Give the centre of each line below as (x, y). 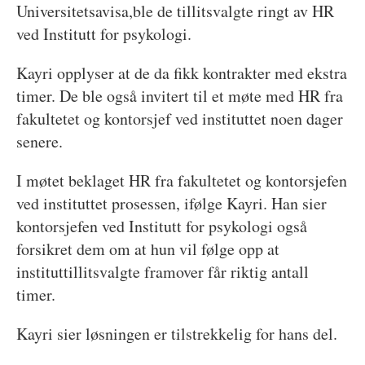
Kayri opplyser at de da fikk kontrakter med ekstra (181, 73)
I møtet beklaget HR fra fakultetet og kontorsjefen (181, 181)
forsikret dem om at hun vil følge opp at (147, 249)
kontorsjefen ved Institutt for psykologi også (161, 226)
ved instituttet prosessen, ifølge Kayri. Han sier (171, 204)
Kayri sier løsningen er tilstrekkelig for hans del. (176, 334)
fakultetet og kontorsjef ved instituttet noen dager (179, 119)
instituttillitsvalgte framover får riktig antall (162, 272)
